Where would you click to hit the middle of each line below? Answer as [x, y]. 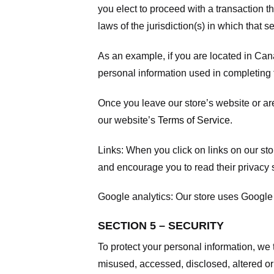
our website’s [128, 120]
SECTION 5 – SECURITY [161, 226]
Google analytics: [137, 197]
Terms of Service [194, 120]
